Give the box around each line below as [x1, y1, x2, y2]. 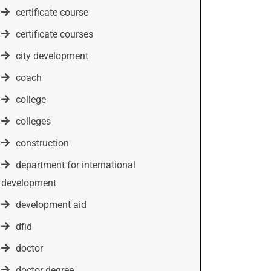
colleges [15, 116, 51, 127]
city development [15, 50, 88, 62]
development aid [15, 199, 87, 211]
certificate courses [15, 28, 93, 40]
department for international [15, 159, 135, 171]
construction [15, 137, 69, 149]
